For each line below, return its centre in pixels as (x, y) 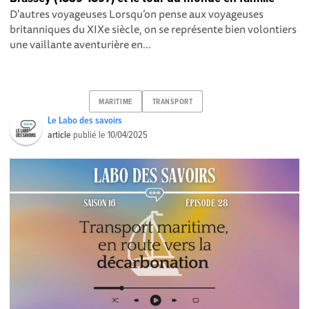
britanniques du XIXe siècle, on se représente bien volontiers (153, 29)
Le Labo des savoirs (85, 121)
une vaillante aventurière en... (81, 44)
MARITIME (116, 102)
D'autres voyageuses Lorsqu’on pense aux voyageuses (137, 14)
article (60, 136)
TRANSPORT (172, 102)
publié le (90, 136)
